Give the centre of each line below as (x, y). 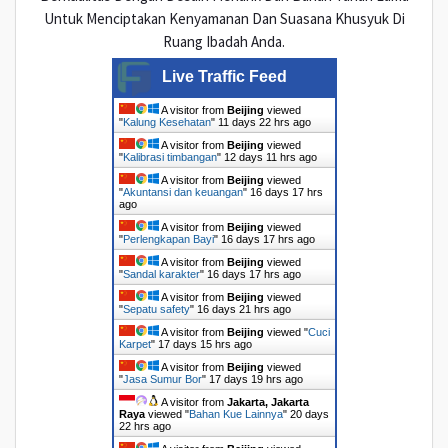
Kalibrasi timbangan (169, 157)
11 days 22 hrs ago (264, 122)
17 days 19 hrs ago (255, 379)
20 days (309, 414)
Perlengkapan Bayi (168, 239)
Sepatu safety (156, 309)
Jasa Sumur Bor (162, 379)
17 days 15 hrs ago (204, 344)
